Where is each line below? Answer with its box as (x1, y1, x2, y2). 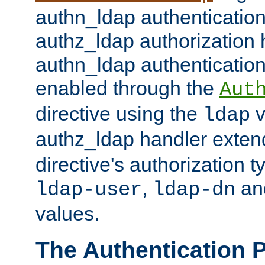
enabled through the (35, 76, 219, 99)
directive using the (35, 102, 203, 125)
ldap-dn (153, 178, 235, 201)
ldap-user (35, 178, 142, 201)
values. (35, 202, 99, 225)
